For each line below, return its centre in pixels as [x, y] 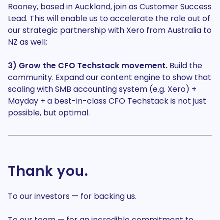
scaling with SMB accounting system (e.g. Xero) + [102, 89]
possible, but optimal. [49, 113]
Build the [185, 66]
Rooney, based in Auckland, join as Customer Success [110, 7]
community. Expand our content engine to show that [110, 77]
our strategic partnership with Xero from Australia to [110, 30]
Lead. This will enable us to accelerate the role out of [109, 18]
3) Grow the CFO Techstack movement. [88, 66]
